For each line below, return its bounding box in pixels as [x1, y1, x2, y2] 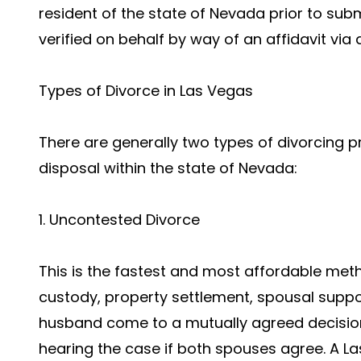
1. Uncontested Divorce [39, 210, 200, 230]
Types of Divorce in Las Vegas [39, 81, 253, 101]
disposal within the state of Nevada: [39, 158, 297, 178]
